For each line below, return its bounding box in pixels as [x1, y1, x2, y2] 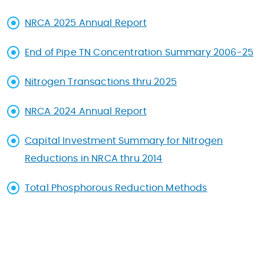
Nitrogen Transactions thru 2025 [25, 77, 177, 87]
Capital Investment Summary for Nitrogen [25, 136, 223, 146]
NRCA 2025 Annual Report [25, 18, 147, 28]
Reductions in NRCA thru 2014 [25, 154, 163, 163]
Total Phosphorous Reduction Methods [25, 183, 207, 193]
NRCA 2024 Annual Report [25, 107, 147, 116]
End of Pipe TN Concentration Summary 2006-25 [25, 48, 254, 57]
